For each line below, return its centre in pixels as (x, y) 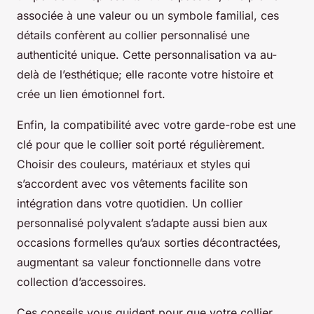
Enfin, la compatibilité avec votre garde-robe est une (156, 125)
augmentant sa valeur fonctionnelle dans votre (139, 262)
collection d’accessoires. (82, 282)
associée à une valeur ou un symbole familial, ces (148, 16)
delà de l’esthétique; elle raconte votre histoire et (145, 75)
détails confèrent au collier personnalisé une (133, 35)
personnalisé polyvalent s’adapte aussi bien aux (142, 223)
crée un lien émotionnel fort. (91, 94)
